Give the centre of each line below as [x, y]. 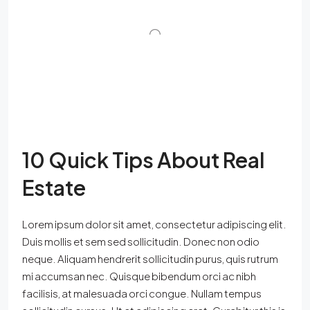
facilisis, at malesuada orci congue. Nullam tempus [142, 293]
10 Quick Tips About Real [143, 159]
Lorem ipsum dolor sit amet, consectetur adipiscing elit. [154, 224]
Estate [54, 187]
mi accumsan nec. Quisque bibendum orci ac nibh [139, 275]
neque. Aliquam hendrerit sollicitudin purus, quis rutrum [150, 258]
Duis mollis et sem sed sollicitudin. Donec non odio [141, 241]
